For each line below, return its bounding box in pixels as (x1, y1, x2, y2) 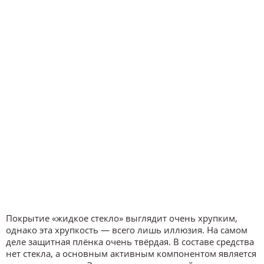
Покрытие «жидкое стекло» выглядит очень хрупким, (6, 212, 237, 224)
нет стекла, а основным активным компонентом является (6, 247, 256, 259)
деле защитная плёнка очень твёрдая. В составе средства (6, 235, 254, 247)
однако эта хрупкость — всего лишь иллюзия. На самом (6, 223, 247, 236)
